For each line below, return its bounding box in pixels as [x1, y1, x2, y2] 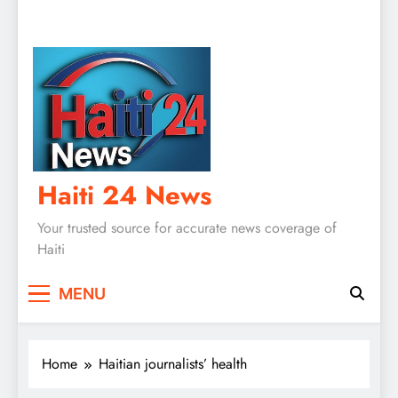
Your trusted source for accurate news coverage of [37, 217, 337, 238]
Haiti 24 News [37, 176, 211, 214]
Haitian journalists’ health [99, 354, 247, 375]
